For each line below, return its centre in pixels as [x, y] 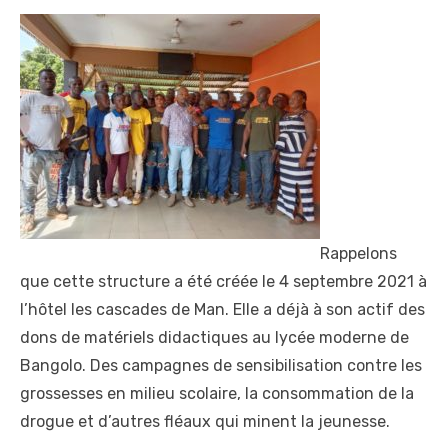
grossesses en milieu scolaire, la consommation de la [217, 393]
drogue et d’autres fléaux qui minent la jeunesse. [205, 421]
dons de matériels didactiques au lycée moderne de [214, 337]
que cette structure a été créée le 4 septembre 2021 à [223, 281]
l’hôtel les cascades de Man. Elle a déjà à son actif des [222, 309]
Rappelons [358, 253]
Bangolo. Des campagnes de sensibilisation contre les [221, 365]
